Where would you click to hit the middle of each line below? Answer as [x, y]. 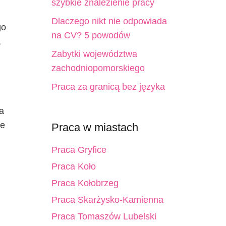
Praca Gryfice [79, 150]
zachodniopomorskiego [98, 68]
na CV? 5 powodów [91, 35]
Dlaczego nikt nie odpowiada [109, 21]
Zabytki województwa [94, 54]
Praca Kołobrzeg [85, 183]
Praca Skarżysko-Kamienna [107, 200]
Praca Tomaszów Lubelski [104, 216]
